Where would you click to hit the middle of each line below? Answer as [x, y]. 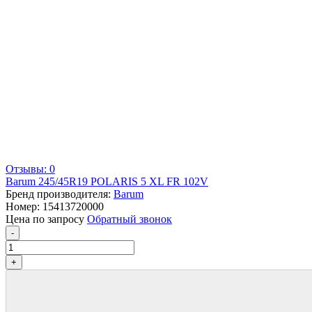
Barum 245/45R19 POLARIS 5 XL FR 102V [107, 181]
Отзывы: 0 [30, 169]
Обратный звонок [130, 219]
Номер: [24, 206]
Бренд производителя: [60, 194]
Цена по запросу [46, 219]
